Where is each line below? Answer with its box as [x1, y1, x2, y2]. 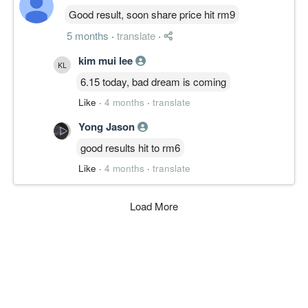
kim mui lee [78, 52, 135, 68]
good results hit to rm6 [80, 140, 180, 155]
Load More [130, 198, 178, 213]
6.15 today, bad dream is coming [80, 74, 226, 89]
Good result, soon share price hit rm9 [69, 6, 235, 21]
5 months [67, 27, 109, 43]
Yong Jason [78, 118, 137, 134]
